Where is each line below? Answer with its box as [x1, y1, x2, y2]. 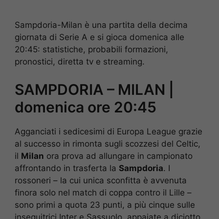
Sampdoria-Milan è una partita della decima [15, 20, 188, 30]
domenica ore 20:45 [15, 98, 156, 116]
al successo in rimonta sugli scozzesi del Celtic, [15, 138, 200, 149]
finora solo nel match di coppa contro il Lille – [15, 187, 192, 197]
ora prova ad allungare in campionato [44, 151, 193, 161]
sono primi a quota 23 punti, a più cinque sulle [15, 199, 195, 210]
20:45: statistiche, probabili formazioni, [15, 44, 168, 55]
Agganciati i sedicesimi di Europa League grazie [15, 126, 202, 136]
